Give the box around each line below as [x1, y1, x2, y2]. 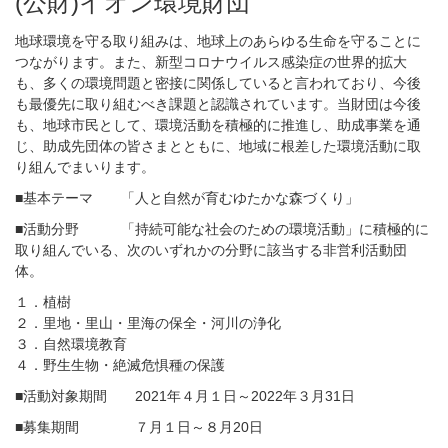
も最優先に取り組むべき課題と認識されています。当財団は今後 [15, 96, 421, 112]
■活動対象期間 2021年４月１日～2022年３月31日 [15, 388, 355, 404]
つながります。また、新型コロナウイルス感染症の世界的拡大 [15, 54, 407, 70]
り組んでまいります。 [15, 159, 155, 175]
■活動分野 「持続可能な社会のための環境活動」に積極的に [15, 221, 429, 237]
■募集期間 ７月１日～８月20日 [15, 419, 263, 435]
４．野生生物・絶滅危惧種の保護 [15, 357, 225, 373]
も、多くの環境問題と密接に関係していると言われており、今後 [15, 75, 421, 91]
